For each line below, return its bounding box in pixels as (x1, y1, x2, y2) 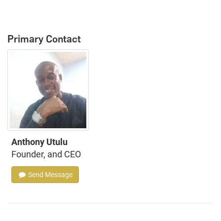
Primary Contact (7, 33, 81, 45)
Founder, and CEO (11, 148, 81, 159)
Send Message (27, 170, 73, 179)
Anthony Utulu (11, 136, 68, 147)
